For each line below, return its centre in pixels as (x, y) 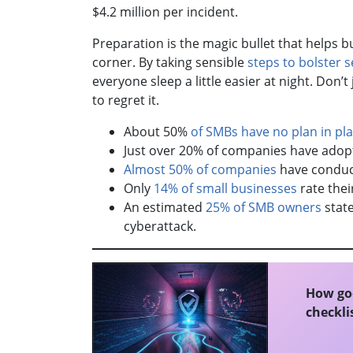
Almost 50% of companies (200, 170)
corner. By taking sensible (170, 63)
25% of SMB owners (264, 208)
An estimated (165, 208)
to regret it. (129, 100)
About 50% (156, 132)
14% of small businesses (225, 189)
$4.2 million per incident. (167, 12)
